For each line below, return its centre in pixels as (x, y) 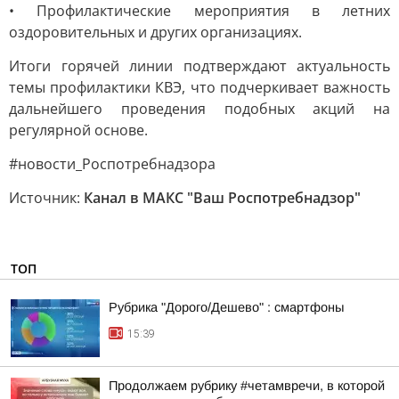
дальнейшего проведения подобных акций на (199, 109)
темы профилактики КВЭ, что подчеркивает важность (199, 87)
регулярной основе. (78, 130)
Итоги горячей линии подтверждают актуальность (199, 66)
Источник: (46, 198)
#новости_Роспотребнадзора (112, 164)
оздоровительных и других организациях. (155, 32)
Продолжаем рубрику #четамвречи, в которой (247, 386)
